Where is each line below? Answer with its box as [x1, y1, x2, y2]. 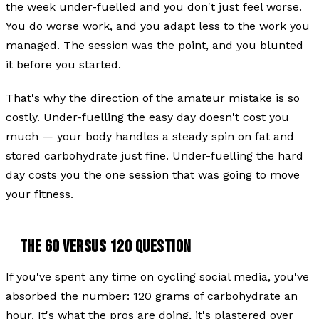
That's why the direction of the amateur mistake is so [6, 90, 300, 105]
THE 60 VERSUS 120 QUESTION [20, 236, 192, 257]
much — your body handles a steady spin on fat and [6, 129, 294, 143]
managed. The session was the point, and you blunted [6, 38, 303, 52]
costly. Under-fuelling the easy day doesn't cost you [6, 110, 289, 124]
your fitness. [6, 187, 73, 201]
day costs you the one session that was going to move [6, 167, 300, 182]
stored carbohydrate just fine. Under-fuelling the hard [6, 148, 303, 162]
